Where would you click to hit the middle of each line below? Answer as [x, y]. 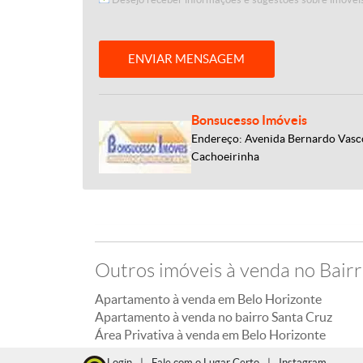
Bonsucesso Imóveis [249, 120]
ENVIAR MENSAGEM [187, 59]
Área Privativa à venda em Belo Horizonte [210, 335]
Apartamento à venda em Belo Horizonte [208, 299]
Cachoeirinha [225, 156]
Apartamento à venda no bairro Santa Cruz [214, 317]
